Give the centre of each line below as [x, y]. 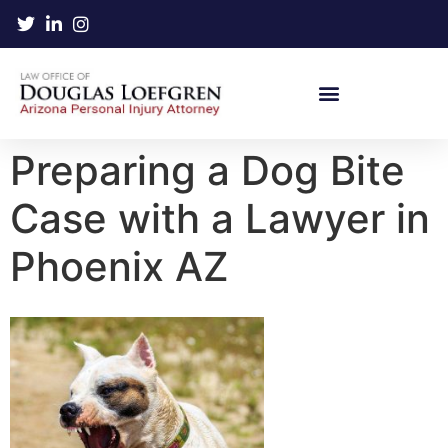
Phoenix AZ [119, 266]
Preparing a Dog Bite [207, 170]
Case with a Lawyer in [220, 218]
